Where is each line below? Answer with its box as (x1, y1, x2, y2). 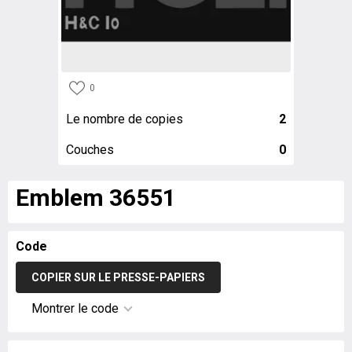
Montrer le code (31, 301, 119, 316)
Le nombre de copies (66, 112, 183, 126)
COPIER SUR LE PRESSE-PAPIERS (31, 271, 205, 284)
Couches (66, 142, 114, 157)
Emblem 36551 (16, 184, 176, 211)
